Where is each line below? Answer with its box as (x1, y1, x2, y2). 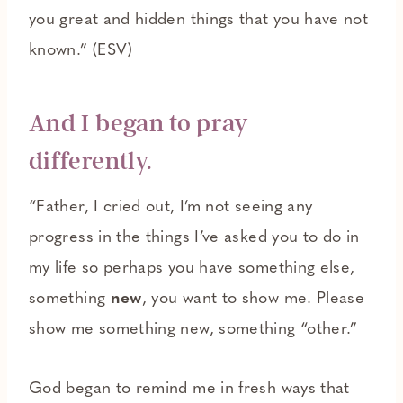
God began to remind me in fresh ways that (29, 381, 350, 399)
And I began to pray (29, 109, 248, 139)
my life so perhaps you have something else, (29, 260, 355, 278)
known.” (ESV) (29, 42, 133, 60)
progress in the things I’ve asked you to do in (29, 229, 360, 247)
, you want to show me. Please (141, 291, 365, 309)
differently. (29, 147, 152, 176)
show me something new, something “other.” (29, 321, 358, 339)
